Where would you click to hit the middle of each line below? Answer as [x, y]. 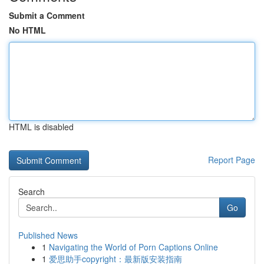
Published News [48, 235]
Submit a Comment [47, 15]
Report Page [232, 160]
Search [32, 192]
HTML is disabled [41, 127]
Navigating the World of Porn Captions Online [133, 247]
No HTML [27, 30]
